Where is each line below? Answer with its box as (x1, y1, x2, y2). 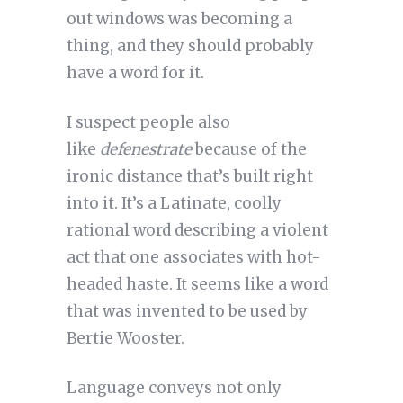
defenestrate (99, 139, 192, 160)
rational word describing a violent (66, 220, 328, 241)
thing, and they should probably (66, 36, 314, 57)
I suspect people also (66, 112, 230, 133)
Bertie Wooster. (66, 328, 184, 349)
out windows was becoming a (66, 9, 292, 30)
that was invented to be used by (66, 301, 308, 322)
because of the (191, 139, 307, 160)
